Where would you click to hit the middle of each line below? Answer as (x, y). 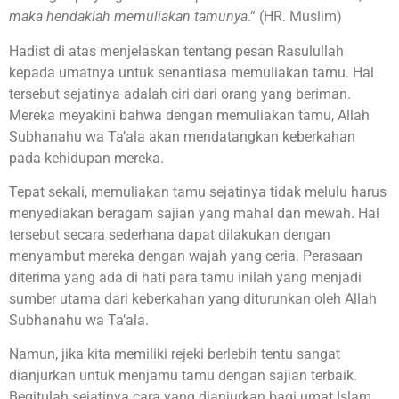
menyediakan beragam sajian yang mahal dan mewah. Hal (194, 213)
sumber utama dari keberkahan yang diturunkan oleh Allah (193, 298)
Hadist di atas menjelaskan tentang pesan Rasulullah (176, 51)
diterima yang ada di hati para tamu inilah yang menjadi (185, 277)
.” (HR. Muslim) (295, 17)
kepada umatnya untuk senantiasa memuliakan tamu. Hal (191, 72)
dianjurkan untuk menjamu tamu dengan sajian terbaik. (183, 376)
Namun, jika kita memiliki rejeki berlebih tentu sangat (175, 354)
